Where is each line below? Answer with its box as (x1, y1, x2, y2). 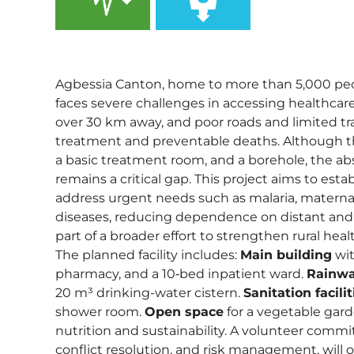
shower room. (55, 304, 145, 320)
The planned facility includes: (55, 247, 240, 263)
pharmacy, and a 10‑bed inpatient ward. (55, 266, 307, 282)
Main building (240, 247, 332, 263)
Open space (145, 304, 224, 320)
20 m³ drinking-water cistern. (55, 285, 243, 301)
